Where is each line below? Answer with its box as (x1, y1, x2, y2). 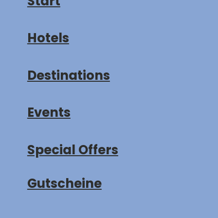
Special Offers (27, 141, 118, 159)
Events (27, 103, 71, 121)
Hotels (27, 29, 69, 47)
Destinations (27, 66, 110, 84)
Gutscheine (27, 174, 102, 192)
